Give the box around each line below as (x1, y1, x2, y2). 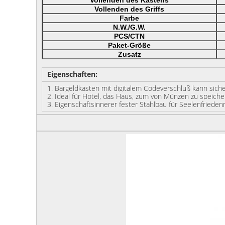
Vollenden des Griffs (94, 5, 164, 13)
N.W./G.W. (113, 23, 146, 31)
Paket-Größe (108, 41, 151, 49)
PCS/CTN (114, 32, 145, 40)
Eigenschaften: (47, 69, 97, 79)
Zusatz (118, 50, 141, 58)
